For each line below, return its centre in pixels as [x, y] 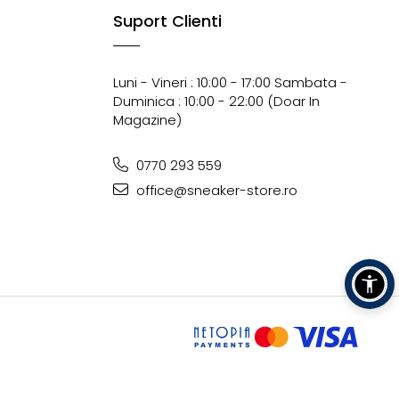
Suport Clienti [167, 21]
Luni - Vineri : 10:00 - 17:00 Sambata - [230, 82]
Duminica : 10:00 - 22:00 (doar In [216, 101]
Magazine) [147, 120]
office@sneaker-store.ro [215, 190]
